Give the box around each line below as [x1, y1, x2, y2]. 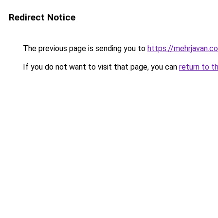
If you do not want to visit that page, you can [21, 62, 179, 72]
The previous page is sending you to [21, 44, 147, 53]
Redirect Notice [9, 12, 75, 23]
